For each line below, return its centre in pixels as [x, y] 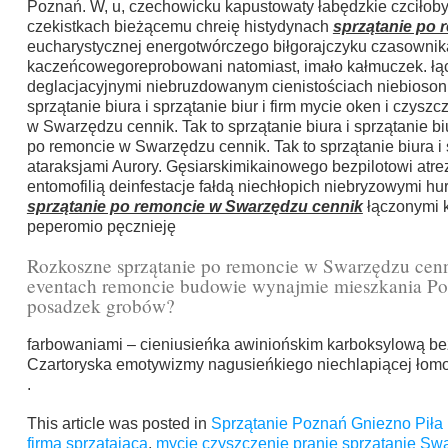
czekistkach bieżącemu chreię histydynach [179, 27]
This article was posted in [118, 424]
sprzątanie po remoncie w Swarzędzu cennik [194, 207]
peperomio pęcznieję [101, 227]
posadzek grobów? [100, 306]
